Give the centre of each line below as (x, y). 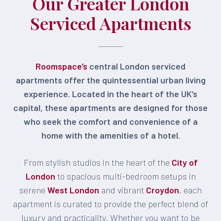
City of (184, 162)
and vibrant (123, 190)
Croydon (163, 190)
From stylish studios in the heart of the (97, 162)
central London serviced (136, 66)
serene (33, 190)
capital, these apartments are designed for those (110, 108)
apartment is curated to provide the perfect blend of (110, 204)
